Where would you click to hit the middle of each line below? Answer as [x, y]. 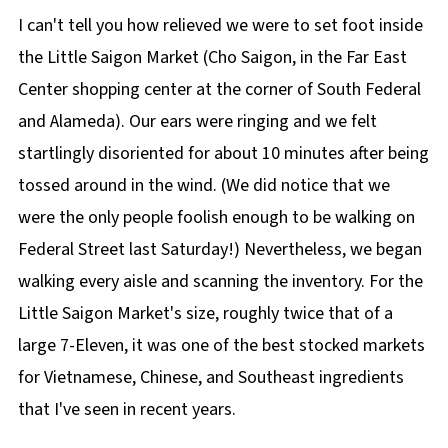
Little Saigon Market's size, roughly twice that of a [205, 313]
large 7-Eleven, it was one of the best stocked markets [221, 345]
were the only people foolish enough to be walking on [216, 217]
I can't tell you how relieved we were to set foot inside [220, 25]
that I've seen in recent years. [128, 409]
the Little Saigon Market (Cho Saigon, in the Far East [212, 57]
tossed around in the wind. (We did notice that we [203, 185]
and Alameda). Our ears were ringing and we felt [197, 121]
